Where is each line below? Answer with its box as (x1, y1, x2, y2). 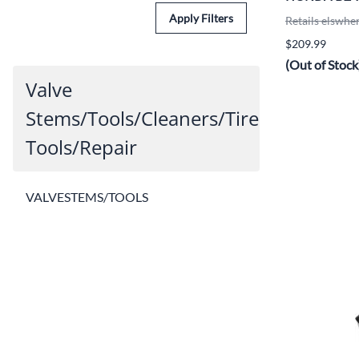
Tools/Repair (26, 134, 137, 161)
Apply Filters (169, 11, 233, 26)
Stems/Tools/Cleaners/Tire (26, 105, 259, 132)
